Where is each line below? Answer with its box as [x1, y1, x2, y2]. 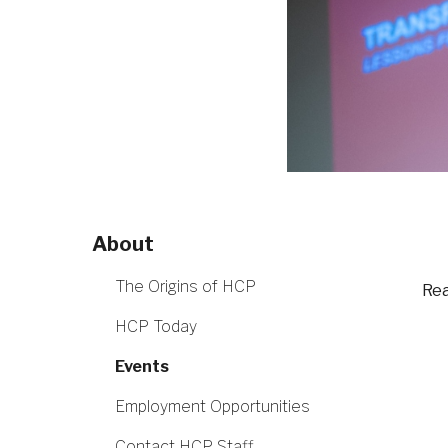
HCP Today [115, 316, 197, 336]
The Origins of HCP [115, 276, 256, 296]
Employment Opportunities [115, 396, 310, 416]
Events [115, 356, 169, 376]
